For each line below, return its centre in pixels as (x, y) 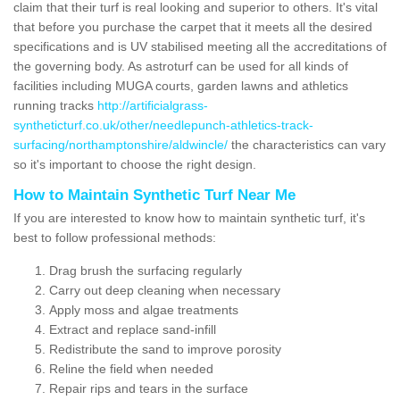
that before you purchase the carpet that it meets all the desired (193, 26)
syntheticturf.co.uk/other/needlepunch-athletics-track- (163, 125)
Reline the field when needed (131, 368)
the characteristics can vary (307, 144)
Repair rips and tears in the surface (149, 388)
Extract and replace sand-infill (133, 329)
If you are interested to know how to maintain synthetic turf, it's (189, 217)
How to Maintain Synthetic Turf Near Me (154, 195)
